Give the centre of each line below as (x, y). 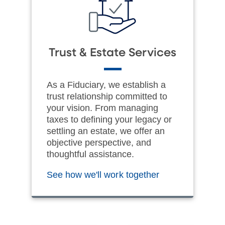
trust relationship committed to (107, 96)
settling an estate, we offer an (106, 131)
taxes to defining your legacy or (109, 119)
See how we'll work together (104, 175)
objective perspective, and (99, 142)
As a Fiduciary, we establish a (106, 85)
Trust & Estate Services (113, 53)
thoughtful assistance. (90, 154)
